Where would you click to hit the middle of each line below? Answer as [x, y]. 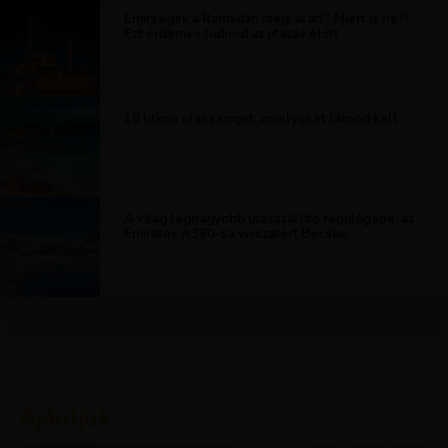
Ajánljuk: [67, 418]
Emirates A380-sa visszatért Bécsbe [236, 234]
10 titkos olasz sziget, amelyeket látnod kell [261, 119]
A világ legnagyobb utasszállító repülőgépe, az [269, 219]
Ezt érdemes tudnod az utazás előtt [232, 34]
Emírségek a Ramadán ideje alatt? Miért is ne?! [266, 19]
